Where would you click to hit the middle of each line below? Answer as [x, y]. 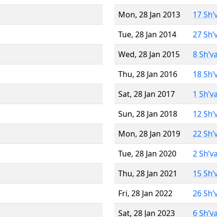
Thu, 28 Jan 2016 [148, 74]
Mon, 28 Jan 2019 [149, 133]
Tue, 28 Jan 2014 [147, 34]
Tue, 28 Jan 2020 [147, 153]
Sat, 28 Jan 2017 [147, 94]
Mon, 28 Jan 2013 [149, 14]
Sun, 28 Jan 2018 [148, 114]
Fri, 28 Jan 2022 [145, 193]
